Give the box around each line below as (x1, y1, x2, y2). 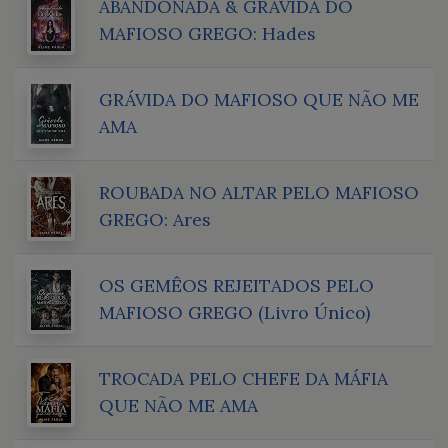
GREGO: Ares (99, 207, 211, 231)
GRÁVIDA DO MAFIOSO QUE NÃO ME (99, 87, 419, 111)
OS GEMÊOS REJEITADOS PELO (99, 273, 374, 297)
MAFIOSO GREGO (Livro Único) (99, 300, 370, 324)
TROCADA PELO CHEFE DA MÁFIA (99, 366, 388, 390)
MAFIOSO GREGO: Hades (99, 21, 316, 45)
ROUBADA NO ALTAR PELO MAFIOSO (99, 180, 419, 204)
